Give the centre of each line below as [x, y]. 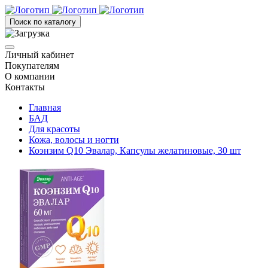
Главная [45, 107]
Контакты [25, 87]
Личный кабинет [39, 55]
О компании [30, 76]
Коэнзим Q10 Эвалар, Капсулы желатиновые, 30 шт [135, 150]
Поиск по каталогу [43, 22]
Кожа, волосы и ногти [74, 140]
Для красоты [54, 129]
